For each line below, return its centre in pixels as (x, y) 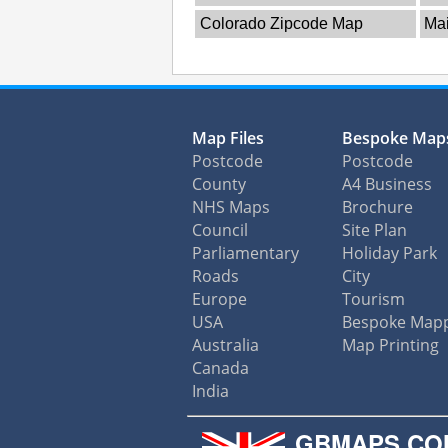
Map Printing (390, 344)
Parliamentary (245, 252)
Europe (219, 298)
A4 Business (387, 183)
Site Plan (374, 229)
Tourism (373, 298)
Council (220, 229)
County (219, 183)
